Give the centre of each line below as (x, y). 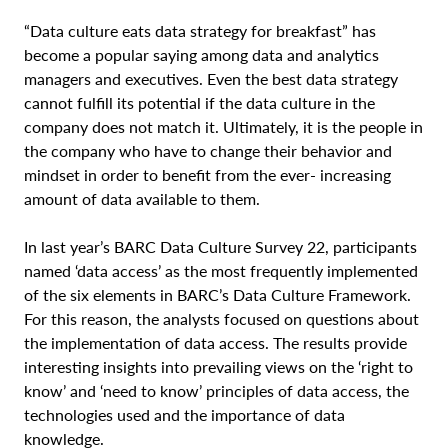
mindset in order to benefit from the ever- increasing (207, 174)
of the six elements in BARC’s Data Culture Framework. (217, 294)
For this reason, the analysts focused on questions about (221, 318)
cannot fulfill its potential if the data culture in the (199, 102)
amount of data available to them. (142, 198)
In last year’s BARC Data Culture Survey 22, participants (220, 246)
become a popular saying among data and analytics (201, 54)
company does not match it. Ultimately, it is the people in (223, 126)
